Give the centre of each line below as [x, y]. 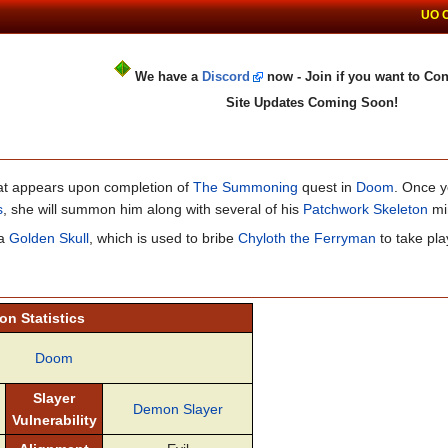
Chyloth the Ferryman [307, 237]
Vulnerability [54, 420]
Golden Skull [49, 237]
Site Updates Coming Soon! [312, 102]
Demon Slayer [177, 409]
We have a [168, 76]
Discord [226, 76]
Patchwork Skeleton [365, 208]
